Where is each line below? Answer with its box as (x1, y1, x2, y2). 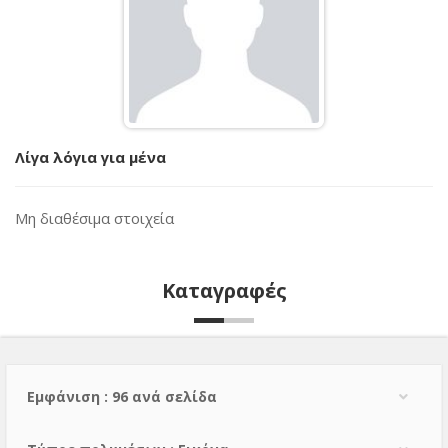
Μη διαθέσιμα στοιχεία (15, 208, 174, 228)
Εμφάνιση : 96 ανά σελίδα (27, 386, 217, 406)
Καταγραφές (161, 277, 287, 304)
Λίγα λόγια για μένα (15, 147, 166, 167)
